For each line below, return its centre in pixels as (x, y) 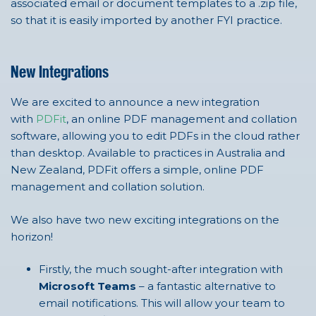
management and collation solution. (108, 187)
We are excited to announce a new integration (135, 102)
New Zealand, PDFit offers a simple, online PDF (137, 170)
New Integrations (60, 72)
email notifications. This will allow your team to (162, 303)
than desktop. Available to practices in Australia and (148, 153)
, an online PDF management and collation (182, 119)
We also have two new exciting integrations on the (145, 219)
